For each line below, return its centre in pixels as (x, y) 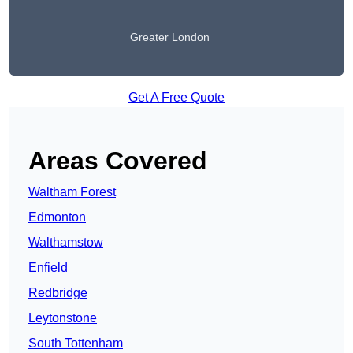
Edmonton (57, 217)
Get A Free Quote (176, 98)
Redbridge (58, 293)
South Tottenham (76, 344)
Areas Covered (118, 161)
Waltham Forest (72, 192)
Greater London (169, 37)
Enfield (48, 268)
